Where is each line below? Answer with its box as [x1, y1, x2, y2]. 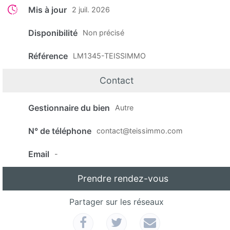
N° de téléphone [28, 126, 91, 137]
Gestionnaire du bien [28, 103, 110, 113]
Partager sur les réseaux [69, 197, 164, 207]
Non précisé [83, 28, 124, 37]
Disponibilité [28, 28, 78, 39]
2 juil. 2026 [72, 5, 110, 14]
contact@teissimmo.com [97, 126, 183, 136]
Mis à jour [28, 5, 67, 15]
